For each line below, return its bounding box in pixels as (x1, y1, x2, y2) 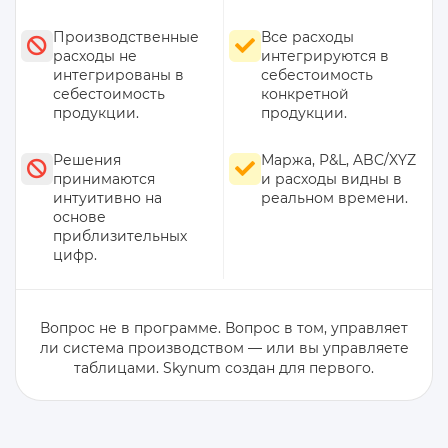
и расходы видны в (261, 170, 402, 189)
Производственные (53, 28, 199, 47)
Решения (53, 151, 121, 170)
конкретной (261, 85, 349, 104)
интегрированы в (53, 66, 184, 85)
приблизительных (53, 227, 187, 246)
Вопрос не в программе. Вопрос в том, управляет (40, 319, 408, 338)
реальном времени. (261, 189, 408, 208)
